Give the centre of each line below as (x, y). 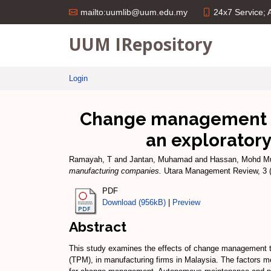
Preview (186, 202)
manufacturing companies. (115, 171)
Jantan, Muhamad (161, 159)
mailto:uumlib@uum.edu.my (134, 12)
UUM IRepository (141, 44)
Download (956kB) (134, 202)
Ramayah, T (90, 159)
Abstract (98, 226)
